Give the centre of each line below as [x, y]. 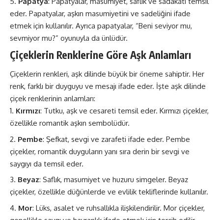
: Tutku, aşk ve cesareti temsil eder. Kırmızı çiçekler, [124, 111]
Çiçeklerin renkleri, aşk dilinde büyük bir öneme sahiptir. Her [107, 74]
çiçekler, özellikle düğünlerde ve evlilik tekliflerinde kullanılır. [109, 192]
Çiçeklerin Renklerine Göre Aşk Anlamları [100, 55]
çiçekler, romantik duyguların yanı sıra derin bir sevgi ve [100, 151]
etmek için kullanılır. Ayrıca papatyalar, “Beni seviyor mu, [101, 26]
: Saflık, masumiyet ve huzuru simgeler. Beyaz [114, 179]
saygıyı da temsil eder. [47, 164]
